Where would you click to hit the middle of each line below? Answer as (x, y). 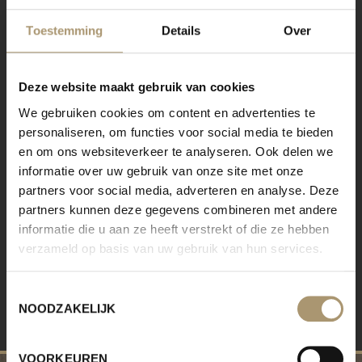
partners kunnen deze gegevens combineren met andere (178, 209)
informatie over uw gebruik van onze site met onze (161, 170)
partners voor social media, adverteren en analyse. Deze (179, 190)
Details (181, 31)
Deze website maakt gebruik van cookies (137, 87)
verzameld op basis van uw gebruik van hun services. (171, 248)
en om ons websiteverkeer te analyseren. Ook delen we (176, 151)
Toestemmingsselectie (65, 293)
